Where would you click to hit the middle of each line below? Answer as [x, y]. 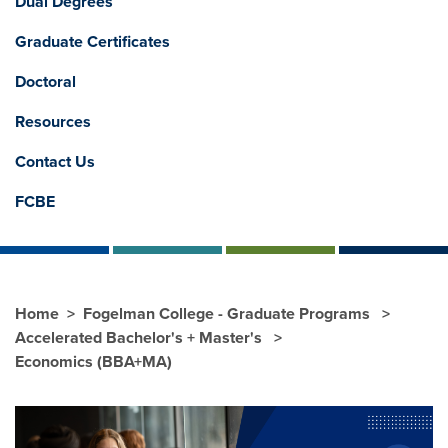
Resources [53, 121]
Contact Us [55, 161]
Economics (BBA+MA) [93, 361]
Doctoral [45, 81]
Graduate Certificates [92, 41]
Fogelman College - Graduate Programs [228, 313]
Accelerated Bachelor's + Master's [140, 337]
